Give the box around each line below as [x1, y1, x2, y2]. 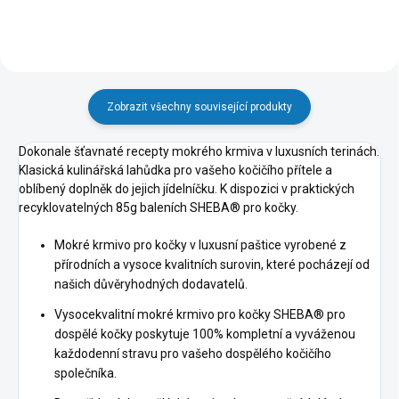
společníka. [54, 365, 119, 380]
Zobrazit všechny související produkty [107, 100, 292, 113]
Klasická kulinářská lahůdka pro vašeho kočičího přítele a [19, 162, 332, 177]
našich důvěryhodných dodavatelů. [54, 276, 250, 291]
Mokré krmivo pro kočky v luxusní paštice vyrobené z [54, 237, 346, 252]
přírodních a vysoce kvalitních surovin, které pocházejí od [54, 256, 370, 272]
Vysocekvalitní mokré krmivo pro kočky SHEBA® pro [54, 306, 346, 322]
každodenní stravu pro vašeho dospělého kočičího [54, 346, 331, 361]
